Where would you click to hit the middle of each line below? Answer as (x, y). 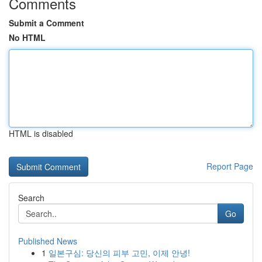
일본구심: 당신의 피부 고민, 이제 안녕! (119, 253)
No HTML (27, 37)
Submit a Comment (46, 23)
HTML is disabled (41, 133)
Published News (48, 241)
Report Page (230, 166)
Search (31, 198)
